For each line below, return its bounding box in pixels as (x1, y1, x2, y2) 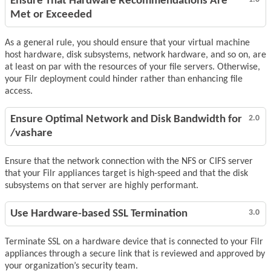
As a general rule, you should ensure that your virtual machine (5, 38, 250, 48)
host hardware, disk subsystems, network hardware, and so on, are (5, 50, 266, 60)
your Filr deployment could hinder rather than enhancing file (5, 74, 243, 85)
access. (5, 87, 33, 97)
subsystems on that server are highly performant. (5, 181, 198, 191)
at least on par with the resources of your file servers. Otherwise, (5, 62, 260, 73)
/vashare (10, 128, 53, 140)
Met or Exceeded (10, 9, 92, 21)
